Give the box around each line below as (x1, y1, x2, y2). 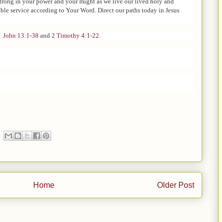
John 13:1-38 (3, 32, 39, 40)
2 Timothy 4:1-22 (52, 32, 99, 40)
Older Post (157, 180, 194, 189)
